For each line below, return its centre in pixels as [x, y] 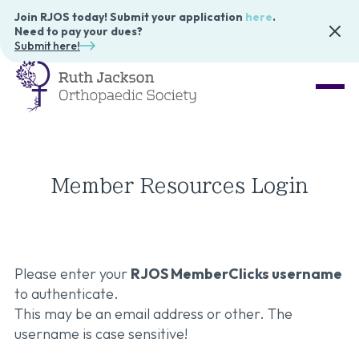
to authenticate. [67, 294]
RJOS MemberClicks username [236, 274]
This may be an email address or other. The [153, 314]
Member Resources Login [179, 186]
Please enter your [73, 274]
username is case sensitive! [101, 334]
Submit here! [47, 46]
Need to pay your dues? [79, 31]
